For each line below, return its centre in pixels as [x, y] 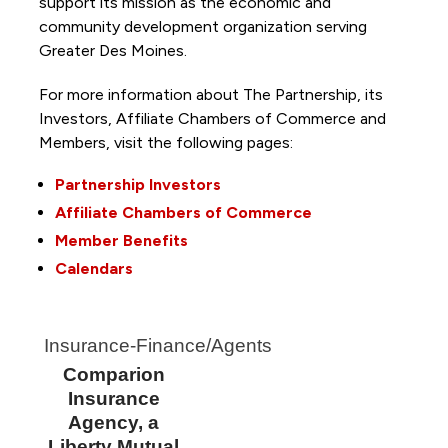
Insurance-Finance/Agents [157, 345]
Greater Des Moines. [114, 50]
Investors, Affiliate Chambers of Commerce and [212, 118]
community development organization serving [202, 26]
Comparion [113, 374]
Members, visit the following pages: [167, 142]
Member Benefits [121, 240]
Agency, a [114, 422]
